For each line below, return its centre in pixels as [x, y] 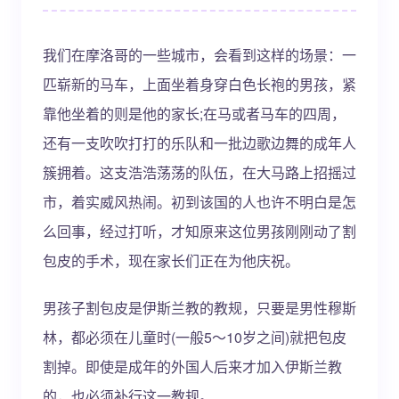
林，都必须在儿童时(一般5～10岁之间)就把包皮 [195, 337]
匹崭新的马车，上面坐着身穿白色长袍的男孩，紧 [199, 84]
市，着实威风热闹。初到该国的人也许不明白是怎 [199, 202]
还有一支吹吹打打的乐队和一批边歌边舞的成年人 [199, 143]
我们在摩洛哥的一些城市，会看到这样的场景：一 [199, 55]
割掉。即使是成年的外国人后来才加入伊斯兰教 [192, 366]
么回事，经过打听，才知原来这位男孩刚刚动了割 [199, 231]
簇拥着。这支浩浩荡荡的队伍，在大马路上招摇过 [199, 172]
